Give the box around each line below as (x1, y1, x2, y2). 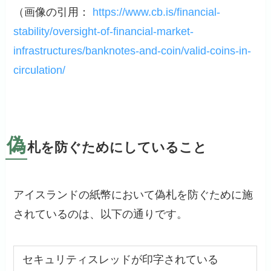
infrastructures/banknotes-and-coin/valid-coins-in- (13, 44, 252, 57)
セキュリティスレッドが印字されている (22, 253, 218, 266)
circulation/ (13, 64, 66, 76)
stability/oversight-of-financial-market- (13, 25, 194, 38)
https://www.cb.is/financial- (93, 5, 221, 18)
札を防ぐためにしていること (27, 140, 207, 155)
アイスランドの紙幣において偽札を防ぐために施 (13, 188, 253, 201)
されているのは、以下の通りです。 (13, 207, 188, 220)
